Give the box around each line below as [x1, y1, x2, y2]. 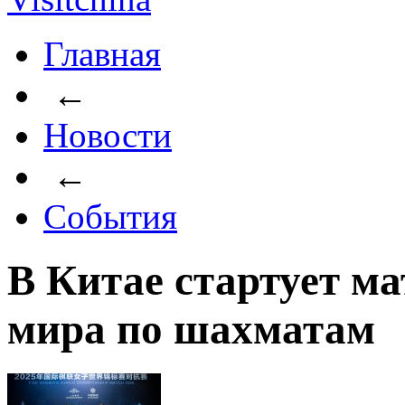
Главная [43, 34, 161, 73]
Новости [43, 116, 172, 155]
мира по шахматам [7, 306, 375, 353]
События [43, 197, 177, 236]
